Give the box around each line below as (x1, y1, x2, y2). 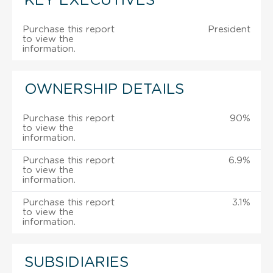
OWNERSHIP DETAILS (24, 82, 184, 97)
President (208, 24, 250, 34)
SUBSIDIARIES (24, 255, 129, 270)
